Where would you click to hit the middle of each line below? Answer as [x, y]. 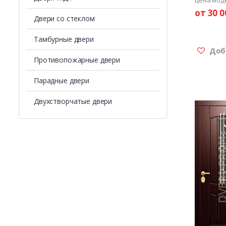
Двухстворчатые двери [73, 101]
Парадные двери [62, 81]
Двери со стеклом [64, 19]
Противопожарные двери [77, 60]
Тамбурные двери [64, 39]
